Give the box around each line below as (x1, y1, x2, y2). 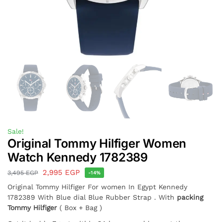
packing (177, 193, 203, 201)
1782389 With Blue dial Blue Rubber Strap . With (7, 193, 177, 201)
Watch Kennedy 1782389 (7, 150, 148, 165)
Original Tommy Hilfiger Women (7, 136, 187, 151)
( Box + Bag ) (57, 203, 102, 212)
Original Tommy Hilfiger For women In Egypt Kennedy (7, 182, 187, 191)
